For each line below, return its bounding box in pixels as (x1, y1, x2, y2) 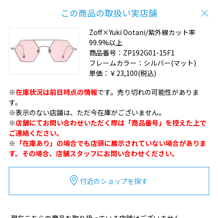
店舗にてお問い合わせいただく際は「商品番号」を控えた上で (15, 117, 206, 127)
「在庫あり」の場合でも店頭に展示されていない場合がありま (15, 138, 206, 148)
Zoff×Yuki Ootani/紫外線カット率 (89, 27, 196, 37)
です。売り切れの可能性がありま (97, 87, 199, 97)
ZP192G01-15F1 (123, 48, 175, 57)
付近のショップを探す (80, 176, 148, 186)
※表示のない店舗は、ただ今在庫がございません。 (8, 107, 165, 117)
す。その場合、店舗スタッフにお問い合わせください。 (8, 148, 179, 158)
